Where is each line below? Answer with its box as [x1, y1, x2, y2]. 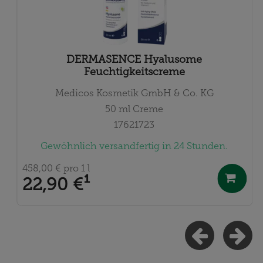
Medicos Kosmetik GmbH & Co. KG [55, 87, 214, 99]
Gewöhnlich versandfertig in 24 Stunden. [41, 140, 228, 152]
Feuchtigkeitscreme [83, 65, 185, 78]
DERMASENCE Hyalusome [66, 52, 203, 66]
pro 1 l [60, 162, 90, 174]
